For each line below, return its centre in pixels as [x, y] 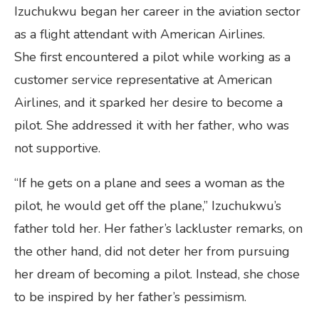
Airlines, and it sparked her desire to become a [148, 102]
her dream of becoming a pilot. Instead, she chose [157, 274]
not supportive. [57, 148]
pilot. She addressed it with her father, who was [152, 125]
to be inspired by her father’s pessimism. [130, 297]
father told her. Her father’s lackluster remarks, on [158, 228]
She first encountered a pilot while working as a [152, 57]
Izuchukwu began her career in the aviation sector [157, 11]
